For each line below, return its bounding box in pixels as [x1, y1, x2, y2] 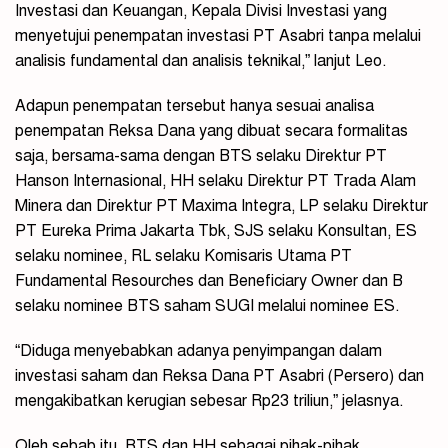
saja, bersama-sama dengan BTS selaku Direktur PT [15, 146, 387, 167]
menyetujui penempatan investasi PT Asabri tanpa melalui [15, 26, 421, 47]
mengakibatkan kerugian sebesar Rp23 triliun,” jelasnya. [15, 391, 404, 412]
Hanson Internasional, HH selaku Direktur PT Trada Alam [15, 171, 416, 192]
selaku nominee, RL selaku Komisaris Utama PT [15, 246, 352, 267]
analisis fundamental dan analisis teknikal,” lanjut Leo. [15, 51, 387, 72]
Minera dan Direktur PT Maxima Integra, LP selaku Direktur [15, 196, 428, 217]
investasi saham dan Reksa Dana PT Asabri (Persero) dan [15, 366, 424, 387]
